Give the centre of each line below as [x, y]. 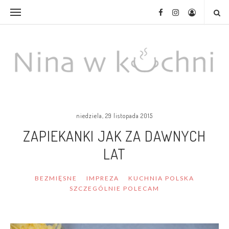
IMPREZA [103, 178]
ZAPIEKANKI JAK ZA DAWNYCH [114, 136]
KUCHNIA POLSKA [161, 178]
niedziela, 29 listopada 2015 [114, 116]
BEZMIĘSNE [56, 178]
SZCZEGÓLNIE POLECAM [114, 188]
